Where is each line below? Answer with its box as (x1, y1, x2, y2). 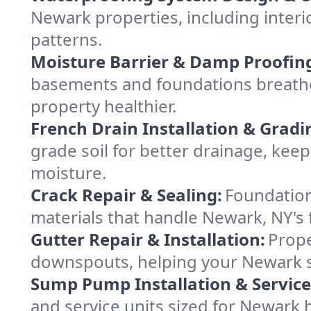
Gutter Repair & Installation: (31, 228, 265, 251)
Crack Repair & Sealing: (31, 183, 222, 206)
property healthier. (31, 94, 176, 117)
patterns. (31, 28, 102, 51)
